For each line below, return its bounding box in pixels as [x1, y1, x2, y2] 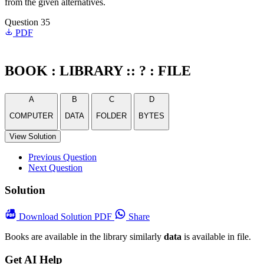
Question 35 [5, 17, 50, 27]
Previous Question [28, 151, 97, 162]
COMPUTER [9, 111, 53, 121]
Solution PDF [61, 212, 114, 222]
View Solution [9, 131, 56, 141]
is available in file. [181, 232, 251, 242]
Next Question [28, 162, 82, 173]
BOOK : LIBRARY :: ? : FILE [5, 63, 191, 78]
